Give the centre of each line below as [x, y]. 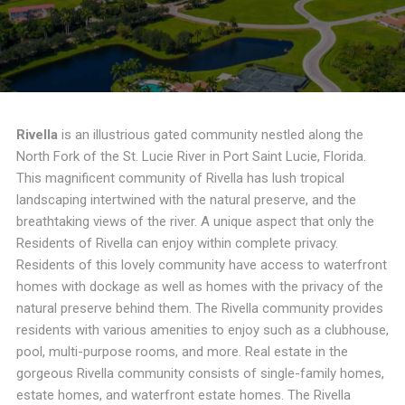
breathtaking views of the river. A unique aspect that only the [195, 221]
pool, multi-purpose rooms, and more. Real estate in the [182, 351]
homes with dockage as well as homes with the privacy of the [199, 286]
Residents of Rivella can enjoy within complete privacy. [177, 243]
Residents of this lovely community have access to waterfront [201, 264]
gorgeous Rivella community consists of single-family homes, [200, 373]
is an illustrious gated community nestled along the [210, 134]
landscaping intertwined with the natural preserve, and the [186, 199]
